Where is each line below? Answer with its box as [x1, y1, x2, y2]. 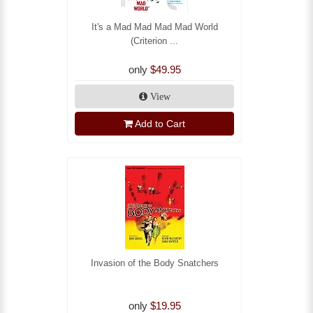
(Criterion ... [131, 36, 178, 47]
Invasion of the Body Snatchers [90, 258, 219, 269]
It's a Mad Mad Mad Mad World [91, 22, 218, 33]
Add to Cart [135, 118, 185, 130]
